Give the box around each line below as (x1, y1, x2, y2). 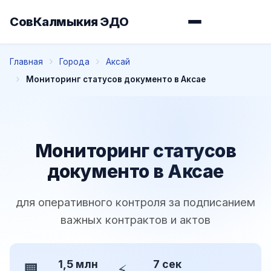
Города (59, 56, 90, 67)
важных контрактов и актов (60, 212, 211, 226)
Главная (10, 56, 43, 67)
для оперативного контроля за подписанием (16, 195, 255, 209)
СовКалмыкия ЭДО (10, 14, 129, 29)
